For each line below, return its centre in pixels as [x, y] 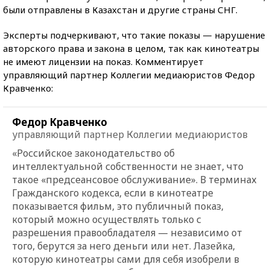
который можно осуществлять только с [107, 219]
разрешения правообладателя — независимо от [127, 232]
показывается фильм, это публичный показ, [118, 206]
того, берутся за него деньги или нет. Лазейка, [124, 246]
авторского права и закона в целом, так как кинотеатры [131, 48]
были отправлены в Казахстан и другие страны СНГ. [120, 9]
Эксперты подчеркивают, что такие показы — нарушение [134, 35]
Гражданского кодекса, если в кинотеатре [113, 193]
